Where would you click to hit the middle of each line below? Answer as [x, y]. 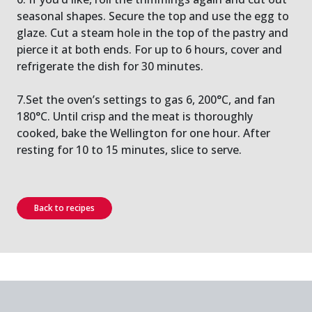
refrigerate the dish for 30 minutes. [110, 66]
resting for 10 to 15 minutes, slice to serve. [129, 150]
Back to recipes [64, 208]
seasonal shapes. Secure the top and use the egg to [153, 16]
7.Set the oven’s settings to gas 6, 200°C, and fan [146, 100]
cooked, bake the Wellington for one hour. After [143, 133]
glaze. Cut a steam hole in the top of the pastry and [153, 33]
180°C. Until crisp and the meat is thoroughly [135, 116]
